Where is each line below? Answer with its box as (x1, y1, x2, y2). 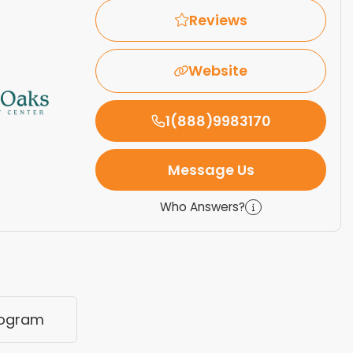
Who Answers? (160, 198, 246, 215)
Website (188, 61, 248, 81)
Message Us (167, 160, 255, 180)
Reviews (188, 9, 247, 30)
